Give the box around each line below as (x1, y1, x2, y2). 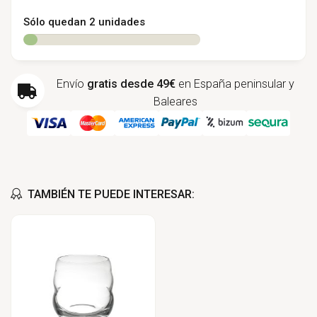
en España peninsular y (175, 77, 294, 91)
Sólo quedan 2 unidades (23, 16, 145, 29)
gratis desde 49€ (87, 77, 175, 91)
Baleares (154, 95, 197, 109)
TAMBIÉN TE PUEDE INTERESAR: (28, 188, 195, 202)
